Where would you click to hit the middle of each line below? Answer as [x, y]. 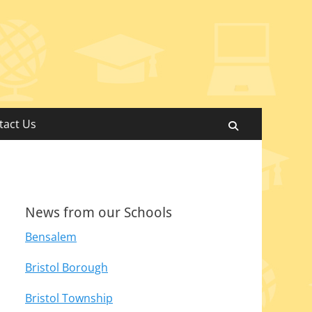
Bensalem [51, 237]
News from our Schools [99, 212]
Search [258, 125]
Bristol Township [69, 298]
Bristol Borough [67, 267]
